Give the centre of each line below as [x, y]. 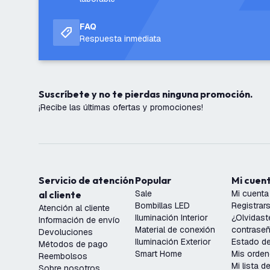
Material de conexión [175, 230]
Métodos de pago [73, 244]
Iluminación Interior [171, 218]
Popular [156, 180]
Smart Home [159, 254]
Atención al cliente [74, 208]
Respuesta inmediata [120, 39]
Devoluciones [66, 232]
